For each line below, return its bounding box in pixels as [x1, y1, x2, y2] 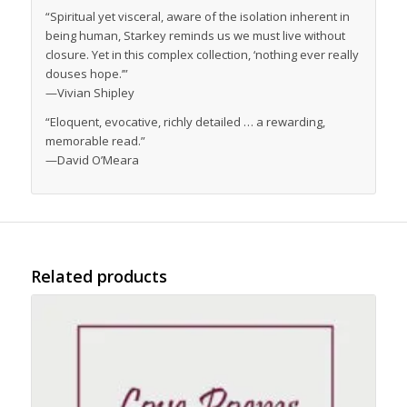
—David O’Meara [45, 152, 139, 169]
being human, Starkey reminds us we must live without [45, 27, 345, 45]
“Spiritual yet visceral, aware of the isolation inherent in [45, 8, 350, 25]
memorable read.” [45, 133, 145, 150]
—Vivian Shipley [45, 84, 134, 102]
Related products [30, 265, 167, 288]
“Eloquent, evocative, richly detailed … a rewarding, [45, 114, 325, 131]
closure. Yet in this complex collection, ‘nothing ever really [45, 46, 359, 64]
